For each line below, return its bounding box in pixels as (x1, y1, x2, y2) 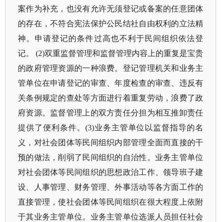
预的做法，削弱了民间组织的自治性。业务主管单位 (18, 153, 204, 162)
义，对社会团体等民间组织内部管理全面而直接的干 (18, 138, 204, 147)
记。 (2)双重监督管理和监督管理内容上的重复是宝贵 (18, 49, 204, 57)
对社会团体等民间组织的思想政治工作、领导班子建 (18, 168, 204, 176)
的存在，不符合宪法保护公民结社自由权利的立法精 (18, 19, 204, 28)
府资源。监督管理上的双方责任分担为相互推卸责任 (18, 109, 204, 117)
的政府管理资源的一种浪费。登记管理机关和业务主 (18, 64, 204, 72)
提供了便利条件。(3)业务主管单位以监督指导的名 (18, 123, 204, 132)
